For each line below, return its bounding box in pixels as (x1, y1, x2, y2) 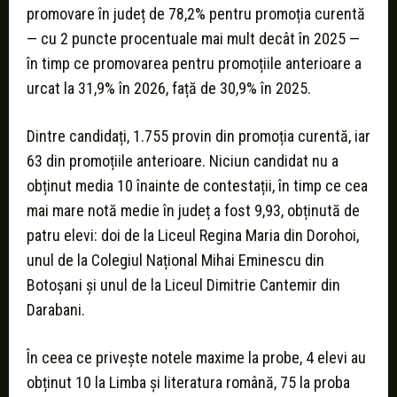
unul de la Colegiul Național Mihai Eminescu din (27, 251, 324, 270)
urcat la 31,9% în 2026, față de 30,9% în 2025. (27, 79, 311, 98)
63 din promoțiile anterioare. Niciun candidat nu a (27, 152, 339, 171)
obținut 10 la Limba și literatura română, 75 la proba (27, 373, 350, 393)
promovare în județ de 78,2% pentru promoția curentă (27, 4, 365, 24)
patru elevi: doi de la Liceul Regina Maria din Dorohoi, (27, 226, 359, 245)
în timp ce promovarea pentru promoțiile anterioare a (27, 54, 362, 74)
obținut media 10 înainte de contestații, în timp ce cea (27, 176, 368, 196)
